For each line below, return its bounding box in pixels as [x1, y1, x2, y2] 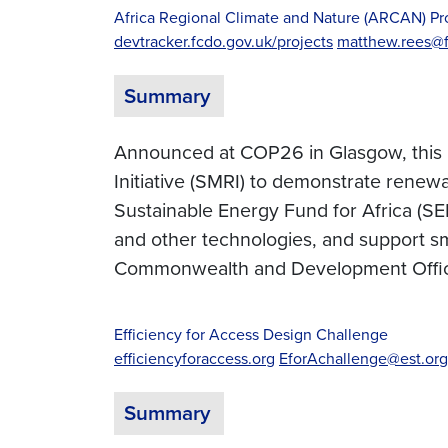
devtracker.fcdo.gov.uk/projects [114, 29, 333, 53]
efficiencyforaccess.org [114, 347, 275, 371]
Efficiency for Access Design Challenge [114, 323, 388, 347]
